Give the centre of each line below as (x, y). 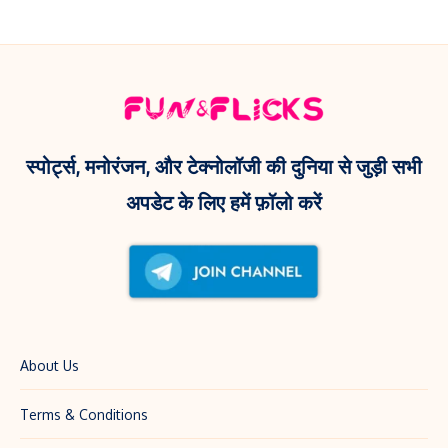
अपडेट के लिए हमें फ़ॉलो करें (224, 202)
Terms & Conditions (84, 415)
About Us (49, 366)
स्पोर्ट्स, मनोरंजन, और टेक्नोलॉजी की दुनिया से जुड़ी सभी (224, 166)
